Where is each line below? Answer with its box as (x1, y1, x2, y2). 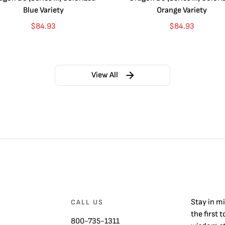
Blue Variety (23, 6, 64, 15)
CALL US (71, 198, 103, 206)
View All (91, 70, 118, 80)
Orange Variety (157, 6, 207, 15)
